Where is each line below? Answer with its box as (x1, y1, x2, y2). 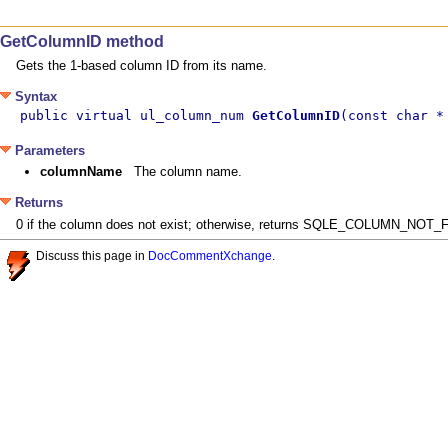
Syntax (11, 88, 57, 104)
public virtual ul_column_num (20, 107, 252, 123)
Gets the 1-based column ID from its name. (16, 57, 267, 73)
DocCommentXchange (148, 248, 272, 262)
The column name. (134, 164, 242, 180)
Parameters (11, 142, 85, 158)
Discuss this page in (36, 248, 148, 262)
